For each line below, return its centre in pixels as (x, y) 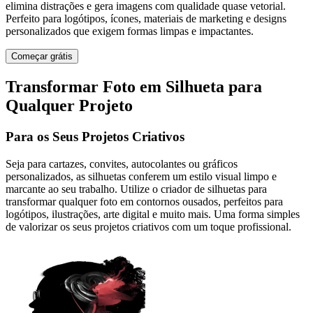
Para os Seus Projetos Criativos (95, 137)
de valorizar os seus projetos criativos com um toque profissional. (148, 226)
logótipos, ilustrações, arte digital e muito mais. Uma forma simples (153, 214)
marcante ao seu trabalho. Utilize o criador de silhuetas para (136, 189)
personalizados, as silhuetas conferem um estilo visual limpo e (141, 176)
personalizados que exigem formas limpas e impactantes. (130, 31)
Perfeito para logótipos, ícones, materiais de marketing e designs (146, 19)
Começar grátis (42, 57)
